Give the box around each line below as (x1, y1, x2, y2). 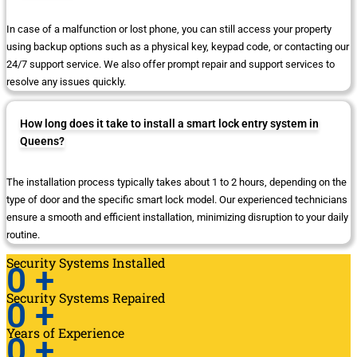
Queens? (20, 135, 65, 148)
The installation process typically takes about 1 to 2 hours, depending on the (6, 176, 347, 189)
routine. (6, 229, 40, 241)
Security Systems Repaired (6, 289, 166, 307)
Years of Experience (6, 324, 124, 342)
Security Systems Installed (6, 254, 166, 272)
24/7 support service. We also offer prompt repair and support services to (6, 58, 335, 71)
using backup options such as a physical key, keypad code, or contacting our (6, 41, 349, 53)
